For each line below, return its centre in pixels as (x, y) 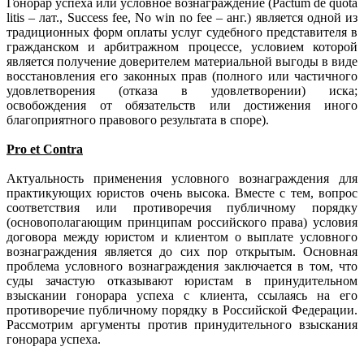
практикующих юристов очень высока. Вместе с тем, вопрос (182, 193)
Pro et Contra (45, 149)
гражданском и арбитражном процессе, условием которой (182, 46)
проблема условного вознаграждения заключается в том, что (182, 266)
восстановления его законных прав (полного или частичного (182, 76)
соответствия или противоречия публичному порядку (182, 207)
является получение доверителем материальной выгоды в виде (182, 61)
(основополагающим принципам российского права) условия (182, 222)
